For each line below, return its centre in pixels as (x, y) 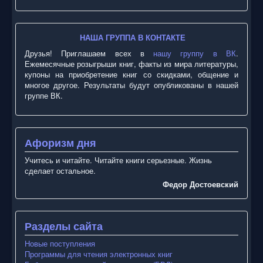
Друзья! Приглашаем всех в (89, 53)
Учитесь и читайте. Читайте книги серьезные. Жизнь (118, 160)
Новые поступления (60, 243)
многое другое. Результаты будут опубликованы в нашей (131, 85)
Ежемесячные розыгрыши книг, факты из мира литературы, (131, 63)
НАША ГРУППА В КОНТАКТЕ (133, 37)
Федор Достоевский (200, 184)
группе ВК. (44, 95)
